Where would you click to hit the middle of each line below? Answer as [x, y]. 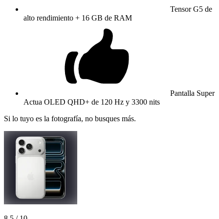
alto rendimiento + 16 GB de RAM [78, 18]
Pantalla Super [192, 93]
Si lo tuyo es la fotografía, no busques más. [70, 118]
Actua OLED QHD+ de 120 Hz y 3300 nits [92, 102]
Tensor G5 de [191, 9]
